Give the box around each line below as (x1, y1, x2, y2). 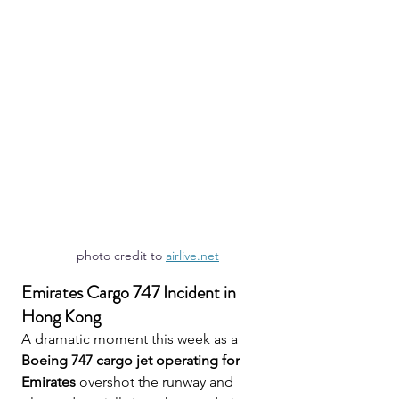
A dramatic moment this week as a (21, 330, 241, 347)
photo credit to (77, 247, 166, 264)
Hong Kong (21, 303, 101, 330)
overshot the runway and (76, 372, 237, 390)
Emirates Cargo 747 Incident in (21, 279, 240, 305)
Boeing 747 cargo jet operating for (21, 351, 243, 369)
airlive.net (166, 247, 219, 264)
